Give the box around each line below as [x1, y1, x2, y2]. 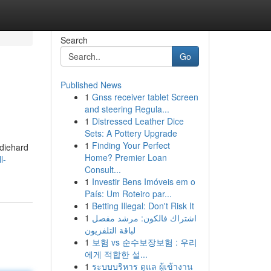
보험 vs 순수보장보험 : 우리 [91, 236, 197, 248]
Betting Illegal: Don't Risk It [91, 200, 194, 212]
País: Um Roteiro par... [84, 188, 172, 200]
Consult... [84, 163, 121, 175]
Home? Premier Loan [84, 151, 167, 163]
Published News [60, 79, 122, 91]
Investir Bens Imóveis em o [91, 175, 195, 188]
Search [60, 34, 88, 46]
